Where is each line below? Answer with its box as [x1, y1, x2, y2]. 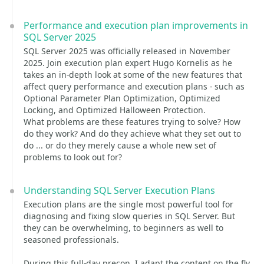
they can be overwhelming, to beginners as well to [24, 222, 223, 233]
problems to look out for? [24, 151, 122, 163]
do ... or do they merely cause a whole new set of [24, 140, 216, 151]
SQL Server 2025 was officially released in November [24, 45, 230, 57]
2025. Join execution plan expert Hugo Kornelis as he [24, 57, 232, 68]
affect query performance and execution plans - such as [24, 81, 245, 92]
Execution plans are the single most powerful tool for [24, 199, 233, 210]
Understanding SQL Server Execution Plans [24, 184, 215, 197]
